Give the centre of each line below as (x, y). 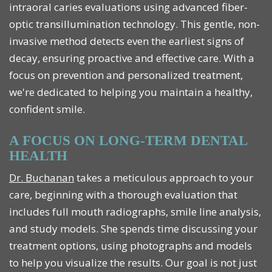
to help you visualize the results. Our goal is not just (133, 263)
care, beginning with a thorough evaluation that (123, 195)
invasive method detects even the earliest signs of (127, 41)
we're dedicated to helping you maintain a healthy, (131, 92)
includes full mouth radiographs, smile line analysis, (135, 212)
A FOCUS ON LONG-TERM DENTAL (128, 141)
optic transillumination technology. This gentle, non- (134, 24)
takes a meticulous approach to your (164, 178)
